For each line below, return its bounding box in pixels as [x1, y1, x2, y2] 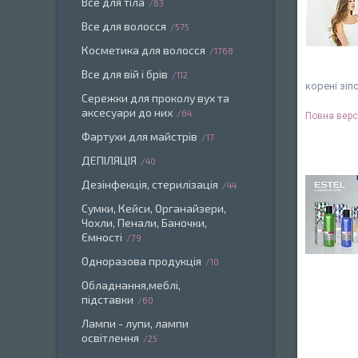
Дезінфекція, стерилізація [82, 177, 218, 191]
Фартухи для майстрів [82, 129, 197, 143]
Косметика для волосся [82, 43, 205, 57]
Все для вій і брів [82, 67, 168, 81]
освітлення [82, 331, 139, 344]
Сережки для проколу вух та [82, 91, 229, 105]
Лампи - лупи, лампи [82, 316, 189, 330]
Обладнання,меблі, [82, 278, 181, 292]
